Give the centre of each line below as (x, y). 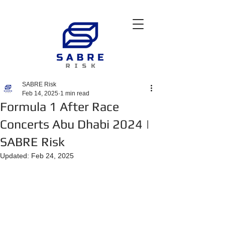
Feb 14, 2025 (40, 93)
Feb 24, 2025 (52, 156)
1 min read (75, 93)
